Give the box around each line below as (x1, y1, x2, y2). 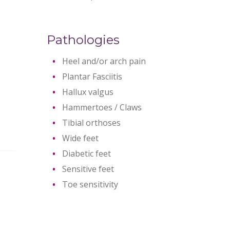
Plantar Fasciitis (62, 71, 122, 82)
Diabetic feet (62, 148, 111, 159)
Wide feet (62, 132, 99, 144)
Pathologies (46, 32, 120, 47)
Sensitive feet (62, 163, 114, 175)
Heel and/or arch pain (62, 55, 146, 67)
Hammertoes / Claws (62, 102, 142, 113)
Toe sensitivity (62, 179, 118, 190)
